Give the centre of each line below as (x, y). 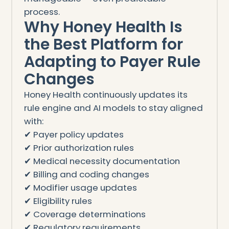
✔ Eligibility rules (58, 201)
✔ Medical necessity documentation (102, 161)
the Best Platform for (103, 44)
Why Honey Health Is (103, 27)
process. (42, 12)
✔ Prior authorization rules (79, 147)
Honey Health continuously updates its (106, 94)
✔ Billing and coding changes (86, 174)
